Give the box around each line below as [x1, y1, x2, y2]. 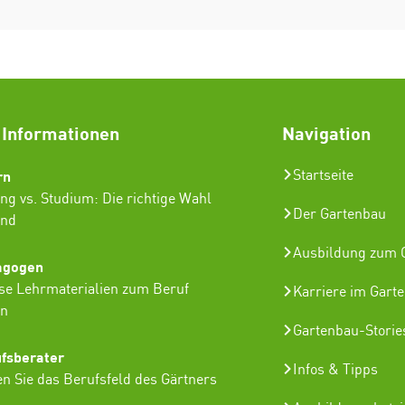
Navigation [282, 120, 372, 145]
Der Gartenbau [293, 206, 387, 222]
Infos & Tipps [293, 362, 379, 378]
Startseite [293, 167, 354, 184]
